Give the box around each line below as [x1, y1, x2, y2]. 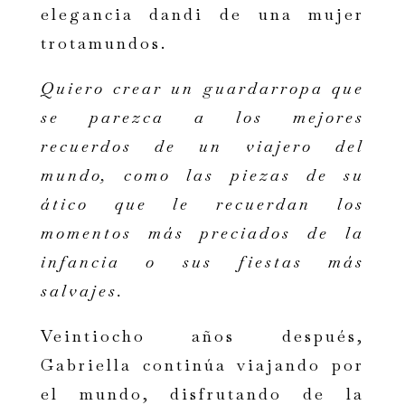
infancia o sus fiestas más [40, 251, 365, 273]
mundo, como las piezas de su [40, 165, 365, 186]
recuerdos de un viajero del [40, 136, 365, 157]
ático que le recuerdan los [40, 193, 365, 215]
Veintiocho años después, [40, 325, 365, 347]
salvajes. [40, 280, 125, 302]
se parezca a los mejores [40, 107, 365, 128]
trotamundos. [40, 33, 167, 54]
